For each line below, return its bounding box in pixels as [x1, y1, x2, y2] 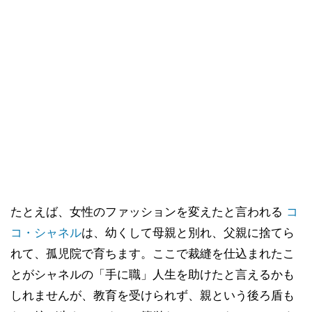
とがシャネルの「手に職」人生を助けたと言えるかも [10, 267, 295, 281]
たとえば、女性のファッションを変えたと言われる [10, 204, 286, 219]
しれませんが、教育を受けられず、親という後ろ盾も [10, 288, 295, 302]
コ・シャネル [10, 225, 81, 240]
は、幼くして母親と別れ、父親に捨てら [81, 225, 295, 240]
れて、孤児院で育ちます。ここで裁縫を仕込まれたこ [10, 246, 295, 260]
